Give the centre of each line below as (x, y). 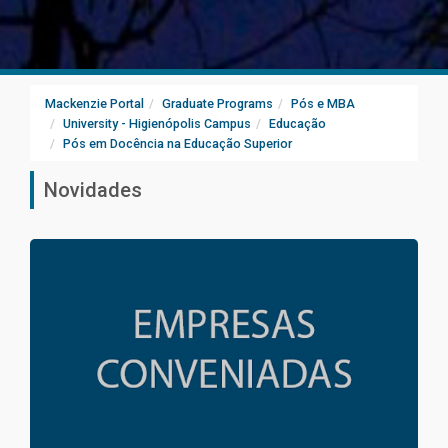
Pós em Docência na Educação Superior (177, 143)
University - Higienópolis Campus (157, 123)
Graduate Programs (217, 103)
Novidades (93, 190)
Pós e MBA (323, 103)
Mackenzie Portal (94, 103)
